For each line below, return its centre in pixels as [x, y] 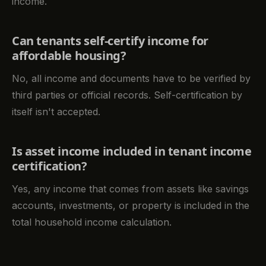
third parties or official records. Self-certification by [127, 95]
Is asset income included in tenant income [132, 151]
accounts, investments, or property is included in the [131, 206]
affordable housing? [69, 56]
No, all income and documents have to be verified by [131, 79]
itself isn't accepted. [56, 112]
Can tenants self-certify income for [110, 41]
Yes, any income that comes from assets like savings [130, 189]
